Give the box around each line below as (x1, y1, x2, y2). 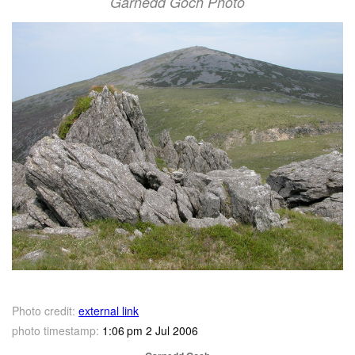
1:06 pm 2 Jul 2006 (99, 323, 199, 339)
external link (78, 303, 139, 319)
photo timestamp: (12, 323, 100, 339)
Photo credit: (12, 303, 76, 319)
